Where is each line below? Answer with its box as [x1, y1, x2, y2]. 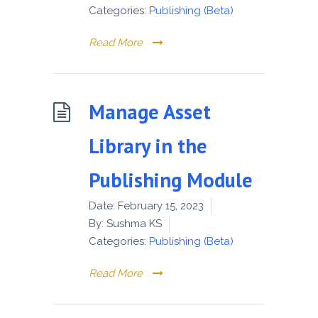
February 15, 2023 [118, 199, 204, 212]
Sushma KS [104, 216, 162, 230]
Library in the [89, 132, 207, 159]
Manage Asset [89, 98, 211, 125]
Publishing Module [89, 166, 253, 193]
